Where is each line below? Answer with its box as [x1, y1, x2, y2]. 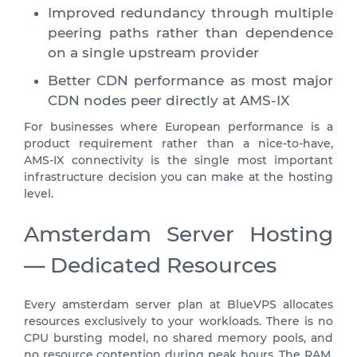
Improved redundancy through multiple [48, 4, 333, 21]
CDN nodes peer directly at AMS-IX [48, 92, 289, 108]
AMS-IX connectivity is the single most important [24, 152, 333, 167]
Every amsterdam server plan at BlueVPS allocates [24, 296, 333, 312]
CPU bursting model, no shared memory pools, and [24, 330, 333, 345]
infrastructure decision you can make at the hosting [24, 169, 333, 184]
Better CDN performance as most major [48, 72, 333, 88]
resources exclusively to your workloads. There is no [24, 313, 333, 328]
